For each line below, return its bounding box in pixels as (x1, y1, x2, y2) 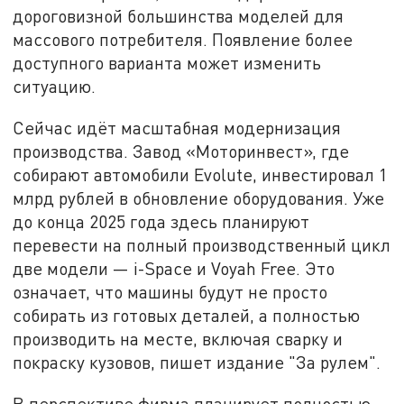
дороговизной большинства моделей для (13, 5, 344, 27)
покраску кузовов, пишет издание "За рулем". (13, 351, 381, 372)
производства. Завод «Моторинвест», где (13, 140, 350, 161)
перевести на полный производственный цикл (13, 234, 391, 255)
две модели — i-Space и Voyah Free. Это (13, 257, 335, 279)
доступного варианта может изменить (13, 52, 322, 74)
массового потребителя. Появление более (13, 29, 353, 50)
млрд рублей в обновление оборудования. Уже (13, 187, 385, 208)
